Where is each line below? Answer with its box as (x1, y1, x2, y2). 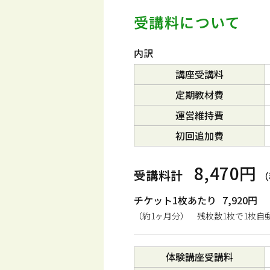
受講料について (134, 11, 241, 33)
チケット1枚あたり (134, 193, 216, 207)
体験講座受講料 (166, 250, 233, 264)
